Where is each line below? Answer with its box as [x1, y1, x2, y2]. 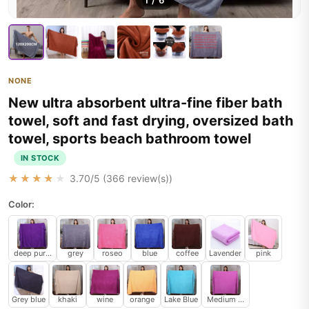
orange [130, 295, 154, 304]
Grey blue [12, 295, 46, 304]
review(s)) [125, 172, 172, 184]
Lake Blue [164, 295, 198, 304]
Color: [8, 199, 34, 210]
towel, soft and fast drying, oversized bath [8, 112, 293, 129]
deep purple [13, 248, 57, 258]
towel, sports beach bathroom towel [8, 130, 251, 147]
